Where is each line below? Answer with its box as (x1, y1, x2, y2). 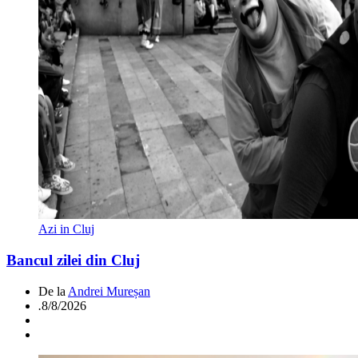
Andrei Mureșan (68, 284, 150, 298)
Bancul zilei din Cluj (6, 252, 140, 269)
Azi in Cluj (38, 222, 94, 237)
